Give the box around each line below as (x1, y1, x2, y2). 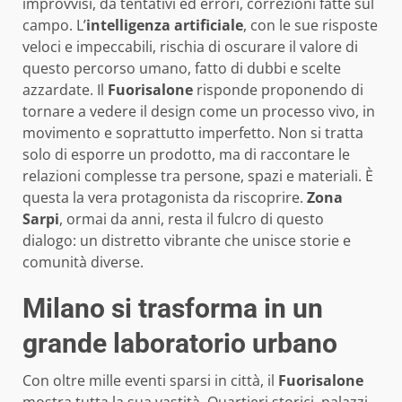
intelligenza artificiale (86, 14, 243, 35)
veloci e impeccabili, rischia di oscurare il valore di (22, 36, 358, 57)
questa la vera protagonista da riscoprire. (22, 187, 307, 207)
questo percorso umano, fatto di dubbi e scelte (22, 57, 341, 78)
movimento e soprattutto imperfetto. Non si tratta (22, 122, 363, 143)
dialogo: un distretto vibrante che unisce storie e (22, 230, 351, 250)
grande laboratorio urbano (22, 327, 337, 359)
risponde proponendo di (193, 79, 363, 100)
